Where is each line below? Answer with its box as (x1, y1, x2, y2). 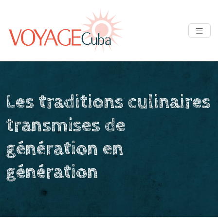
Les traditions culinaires (6, 91, 211, 113)
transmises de (6, 114, 126, 137)
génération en (6, 137, 124, 160)
